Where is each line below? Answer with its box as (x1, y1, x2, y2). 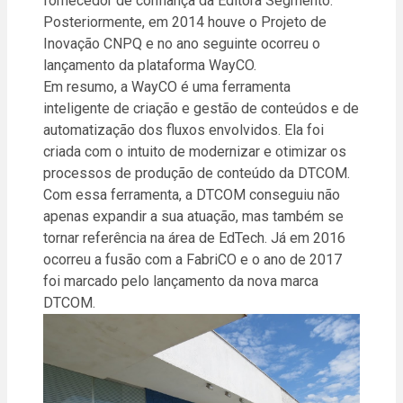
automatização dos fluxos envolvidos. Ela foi (43, 121, 324, 139)
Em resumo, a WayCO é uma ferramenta (43, 78, 291, 96)
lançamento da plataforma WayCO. (43, 57, 256, 75)
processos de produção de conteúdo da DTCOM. (43, 165, 350, 183)
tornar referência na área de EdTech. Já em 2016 (43, 229, 345, 247)
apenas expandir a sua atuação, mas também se (43, 208, 344, 226)
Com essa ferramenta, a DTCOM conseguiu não (43, 186, 340, 204)
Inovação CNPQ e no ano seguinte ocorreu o (43, 35, 320, 53)
